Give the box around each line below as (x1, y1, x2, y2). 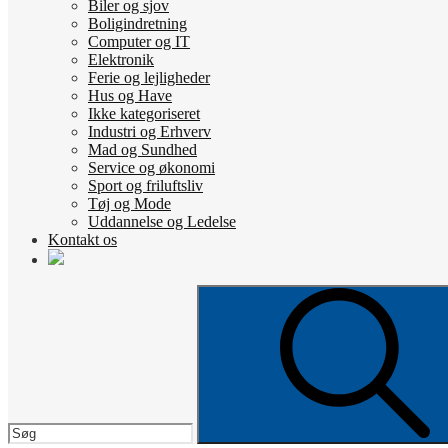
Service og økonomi (88, 159, 215, 176)
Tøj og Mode (88, 195, 171, 212)
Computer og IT (88, 33, 190, 50)
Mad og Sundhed (88, 141, 197, 158)
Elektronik (88, 51, 154, 68)
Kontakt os (48, 231, 117, 248)
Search (7, 284, 50, 301)
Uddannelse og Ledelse (88, 213, 236, 230)
